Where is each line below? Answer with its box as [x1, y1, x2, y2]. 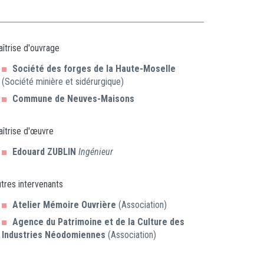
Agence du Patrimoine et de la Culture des [12, 216, 184, 227]
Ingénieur [78, 146, 113, 157]
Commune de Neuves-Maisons [12, 93, 134, 104]
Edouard [12, 146, 47, 157]
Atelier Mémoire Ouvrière [12, 199, 116, 210]
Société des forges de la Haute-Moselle [12, 63, 176, 74]
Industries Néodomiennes [2, 229, 105, 240]
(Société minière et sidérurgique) [2, 76, 124, 87]
